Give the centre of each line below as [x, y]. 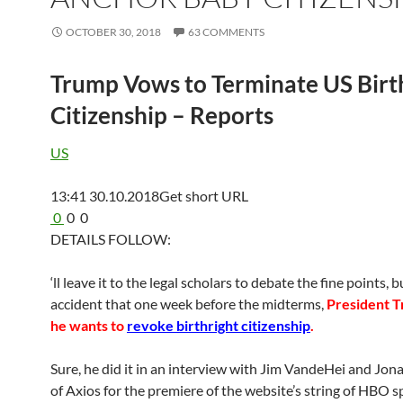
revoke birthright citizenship [219, 325]
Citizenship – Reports [162, 115]
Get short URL [204, 196]
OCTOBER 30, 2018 [113, 32]
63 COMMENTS [226, 32]
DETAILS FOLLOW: [111, 239]
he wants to [89, 325]
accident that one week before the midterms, [188, 304]
